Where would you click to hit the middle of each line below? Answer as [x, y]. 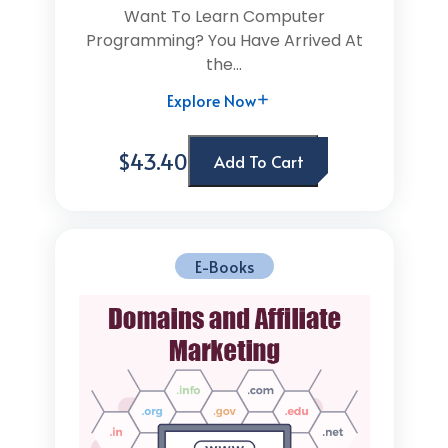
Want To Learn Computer [224, 16]
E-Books [224, 266]
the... [224, 64]
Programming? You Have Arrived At [224, 40]
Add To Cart [259, 161]
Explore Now [211, 100]
